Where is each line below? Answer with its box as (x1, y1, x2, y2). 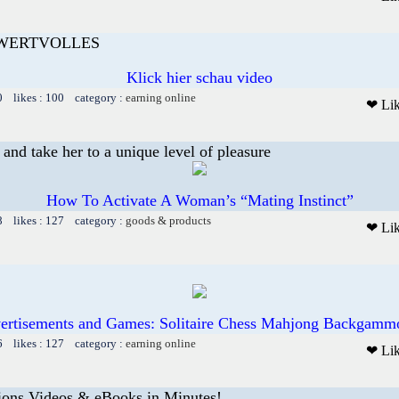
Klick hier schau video (126, 68, 273, 86)
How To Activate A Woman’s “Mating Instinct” (45, 191, 354, 209)
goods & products (126, 213, 211, 227)
